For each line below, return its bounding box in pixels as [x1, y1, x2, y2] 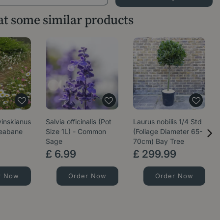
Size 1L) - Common [46, 127, 107, 136]
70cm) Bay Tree [133, 137, 184, 145]
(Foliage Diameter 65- [133, 127, 202, 136]
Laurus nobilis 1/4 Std [133, 117, 202, 126]
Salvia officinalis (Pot [46, 117, 112, 126]
